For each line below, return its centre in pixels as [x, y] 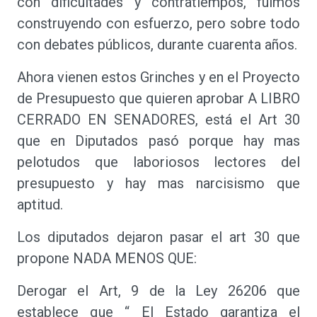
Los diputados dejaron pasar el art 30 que [158, 237]
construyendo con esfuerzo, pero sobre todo [158, 23]
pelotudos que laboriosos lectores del [158, 162]
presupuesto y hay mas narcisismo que [158, 183]
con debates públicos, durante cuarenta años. [157, 45]
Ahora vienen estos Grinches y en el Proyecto [158, 77]
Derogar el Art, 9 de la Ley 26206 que [158, 291]
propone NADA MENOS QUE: [107, 258]
